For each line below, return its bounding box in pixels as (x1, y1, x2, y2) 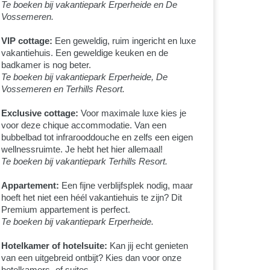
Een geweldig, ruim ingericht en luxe (52, 35, 196, 46)
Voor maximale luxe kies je (78, 107, 186, 118)
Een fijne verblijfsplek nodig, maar (58, 180, 193, 190)
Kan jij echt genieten (107, 240, 188, 251)
